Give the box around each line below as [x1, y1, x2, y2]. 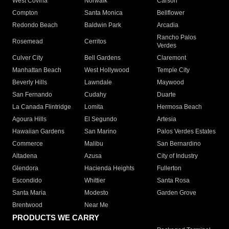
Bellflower [156, 9, 185, 17]
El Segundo [84, 116, 118, 123]
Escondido [12, 177, 42, 185]
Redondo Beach [12, 21, 58, 29]
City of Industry [156, 152, 198, 160]
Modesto [84, 189, 109, 197]
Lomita [84, 103, 104, 111]
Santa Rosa [156, 177, 190, 185]
